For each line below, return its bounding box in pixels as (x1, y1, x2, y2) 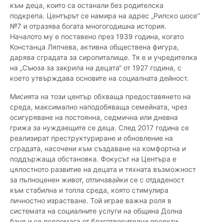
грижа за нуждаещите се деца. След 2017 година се (10, 123, 189, 132)
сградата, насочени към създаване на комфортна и (10, 144, 186, 153)
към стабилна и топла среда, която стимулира (10, 186, 168, 195)
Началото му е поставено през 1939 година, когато (10, 32, 184, 41)
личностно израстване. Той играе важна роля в (10, 196, 171, 205)
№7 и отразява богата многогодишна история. (10, 22, 166, 31)
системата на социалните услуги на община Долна (10, 207, 182, 216)
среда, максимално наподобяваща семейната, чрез (10, 103, 187, 111)
